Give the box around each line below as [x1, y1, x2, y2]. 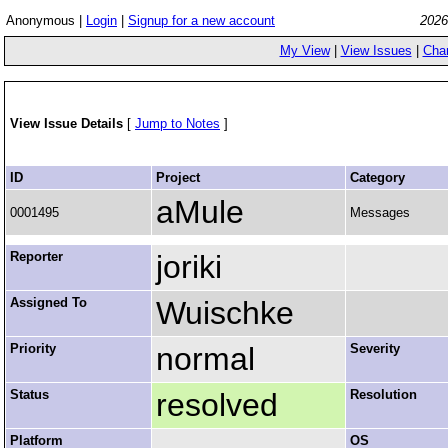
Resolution [350, 387, 417, 402]
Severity [350, 341, 400, 356]
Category [350, 170, 405, 185]
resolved [156, 387, 278, 423]
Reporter [10, 249, 63, 264]
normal [156, 341, 255, 377]
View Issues [340, 43, 412, 58]
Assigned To [10, 295, 87, 310]
